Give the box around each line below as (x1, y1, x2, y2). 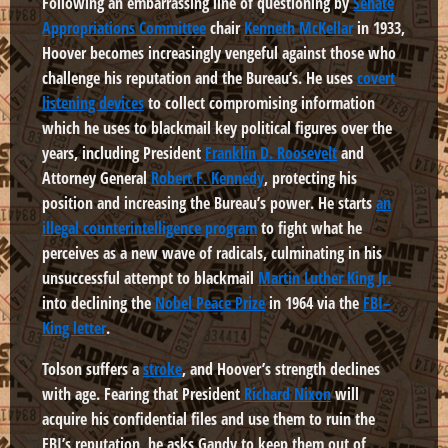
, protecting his (264, 167, 357, 190)
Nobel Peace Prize (155, 292, 265, 315)
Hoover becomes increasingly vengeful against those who (42, 42, 396, 65)
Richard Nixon (244, 383, 331, 406)
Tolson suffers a (42, 358, 143, 381)
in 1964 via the (265, 292, 363, 315)
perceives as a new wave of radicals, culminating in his (42, 242, 382, 265)
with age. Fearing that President (42, 383, 244, 406)
